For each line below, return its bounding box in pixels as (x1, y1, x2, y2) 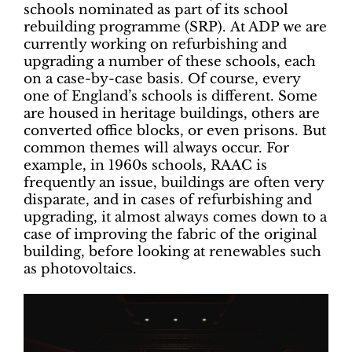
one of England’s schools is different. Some (24, 88, 317, 105)
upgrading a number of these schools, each (24, 53, 316, 71)
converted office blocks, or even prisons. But (24, 123, 326, 140)
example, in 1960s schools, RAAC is (24, 157, 267, 174)
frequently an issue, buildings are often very (24, 174, 324, 192)
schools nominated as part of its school (24, 2, 288, 19)
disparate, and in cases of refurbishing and (24, 192, 312, 209)
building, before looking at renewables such (24, 244, 321, 261)
